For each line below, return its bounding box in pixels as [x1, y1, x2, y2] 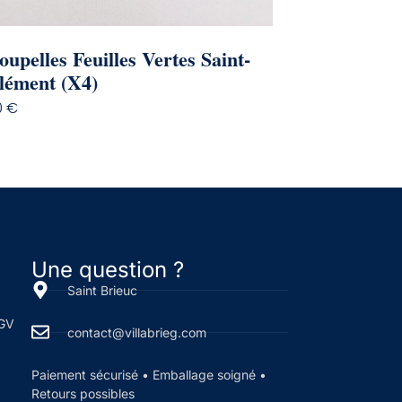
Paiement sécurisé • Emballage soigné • [31, 366, 267, 382]
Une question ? [31, 256, 184, 283]
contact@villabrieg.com [66, 324, 206, 340]
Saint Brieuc [66, 282, 137, 298]
